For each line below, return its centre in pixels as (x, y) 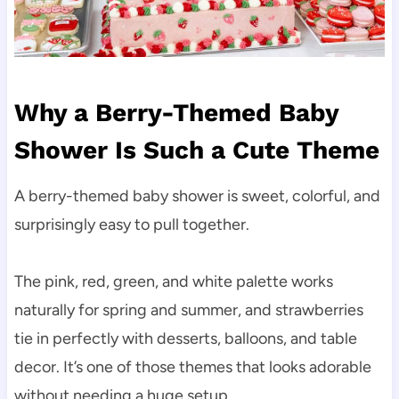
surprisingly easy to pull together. (131, 224)
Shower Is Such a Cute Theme (196, 150)
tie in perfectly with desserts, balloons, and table (185, 338)
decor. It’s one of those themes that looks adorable (192, 366)
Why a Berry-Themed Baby (176, 112)
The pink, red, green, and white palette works (173, 281)
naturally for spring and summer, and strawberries (188, 309)
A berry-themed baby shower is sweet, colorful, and (197, 195)
